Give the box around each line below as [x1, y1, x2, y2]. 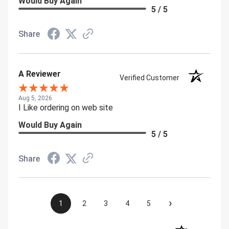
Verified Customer [120, 74, 185, 82]
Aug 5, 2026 [18, 95, 52, 102]
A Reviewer [18, 68, 61, 79]
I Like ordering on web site [18, 103, 113, 112]
